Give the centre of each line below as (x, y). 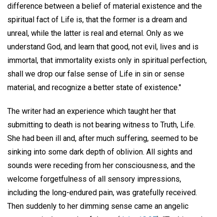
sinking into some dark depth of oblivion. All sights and (100, 152)
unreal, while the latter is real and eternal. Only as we (95, 33)
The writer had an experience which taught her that (92, 111)
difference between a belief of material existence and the (105, 6)
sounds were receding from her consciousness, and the (101, 166)
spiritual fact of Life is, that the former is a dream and (97, 20)
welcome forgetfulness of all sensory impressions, (94, 179)
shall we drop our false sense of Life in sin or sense (96, 74)
